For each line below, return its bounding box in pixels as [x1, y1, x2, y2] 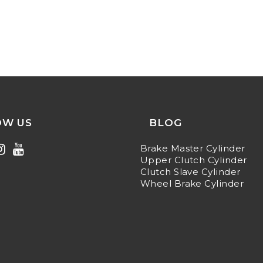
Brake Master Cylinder [140, 143, 245, 154]
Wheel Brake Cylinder [140, 178, 244, 189]
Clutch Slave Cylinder [140, 166, 241, 177]
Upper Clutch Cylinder [140, 154, 247, 166]
